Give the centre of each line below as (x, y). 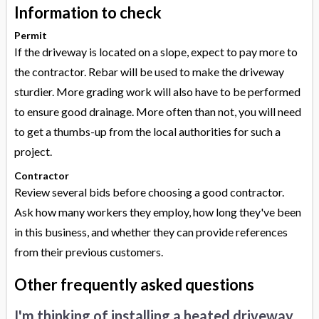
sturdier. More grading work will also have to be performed (157, 92)
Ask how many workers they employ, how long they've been (158, 212)
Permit (31, 36)
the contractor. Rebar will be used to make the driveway (149, 72)
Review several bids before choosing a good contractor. (149, 192)
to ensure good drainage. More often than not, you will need (158, 112)
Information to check (88, 13)
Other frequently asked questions (134, 285)
